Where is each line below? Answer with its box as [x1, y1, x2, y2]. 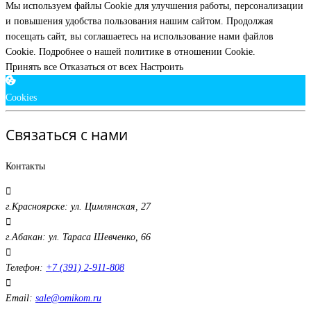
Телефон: [6, 262, 43, 273]
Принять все [6, 61, 60, 72]
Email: [6, 292, 33, 303]
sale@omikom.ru [35, 292, 101, 303]
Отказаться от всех [60, 61, 140, 72]
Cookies [6, 92, 37, 103]
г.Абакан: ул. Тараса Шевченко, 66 [6, 231, 151, 242]
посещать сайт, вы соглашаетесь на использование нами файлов [6, 31, 274, 42]
